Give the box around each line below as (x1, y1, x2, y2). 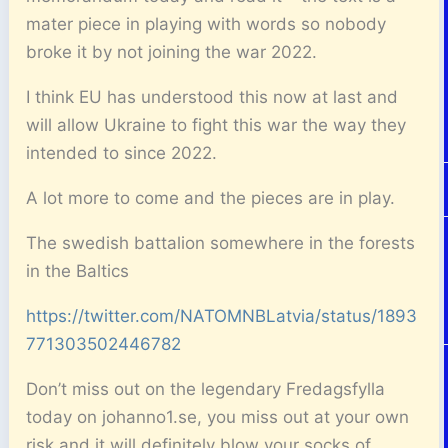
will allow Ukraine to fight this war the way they (26, 114, 407, 135)
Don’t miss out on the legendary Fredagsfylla (26, 378, 386, 399)
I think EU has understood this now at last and (26, 86, 399, 107)
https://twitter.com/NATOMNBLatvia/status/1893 (26, 305, 418, 326)
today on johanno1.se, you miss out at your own (26, 406, 410, 427)
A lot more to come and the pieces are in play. (26, 187, 396, 208)
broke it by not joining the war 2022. (26, 41, 318, 62)
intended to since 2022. (26, 142, 218, 163)
